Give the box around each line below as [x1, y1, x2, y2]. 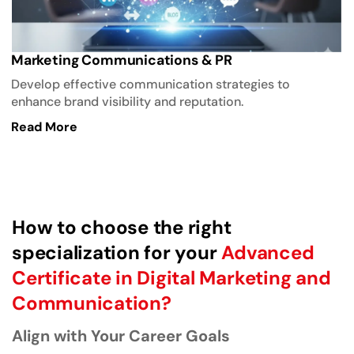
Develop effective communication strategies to [11, 75, 290, 92]
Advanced [221, 239, 314, 265]
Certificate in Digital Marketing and [12, 265, 331, 290]
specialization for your [12, 239, 222, 265]
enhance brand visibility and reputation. [11, 92, 243, 110]
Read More [11, 118, 77, 135]
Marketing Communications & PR [11, 51, 232, 69]
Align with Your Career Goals [12, 325, 230, 346]
